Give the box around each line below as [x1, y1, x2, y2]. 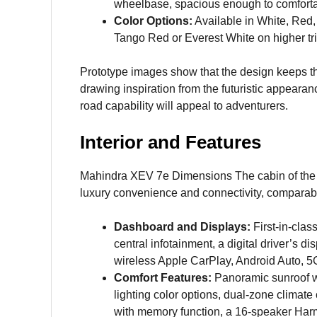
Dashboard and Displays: [114, 221, 250, 234]
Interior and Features [80, 132, 261, 154]
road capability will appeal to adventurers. [80, 100, 288, 113]
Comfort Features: [114, 272, 212, 284]
